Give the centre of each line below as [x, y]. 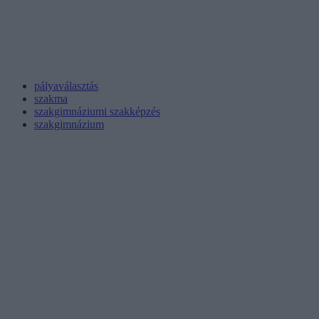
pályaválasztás [66, 86]
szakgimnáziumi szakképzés [97, 112]
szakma [51, 99]
